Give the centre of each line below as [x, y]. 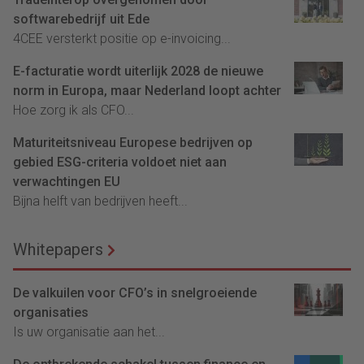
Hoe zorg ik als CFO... [74, 110]
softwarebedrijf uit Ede [81, 19]
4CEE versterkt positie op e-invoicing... [122, 39]
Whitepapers [58, 250]
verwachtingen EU [67, 182]
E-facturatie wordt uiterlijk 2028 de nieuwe [138, 71]
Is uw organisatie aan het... [89, 332]
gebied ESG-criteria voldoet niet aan [120, 162]
